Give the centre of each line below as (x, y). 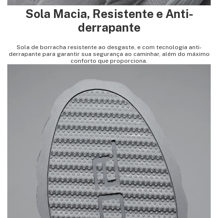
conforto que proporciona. (109, 61)
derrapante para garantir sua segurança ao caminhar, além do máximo (109, 54)
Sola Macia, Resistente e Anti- (109, 14)
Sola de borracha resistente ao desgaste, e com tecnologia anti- (109, 47)
